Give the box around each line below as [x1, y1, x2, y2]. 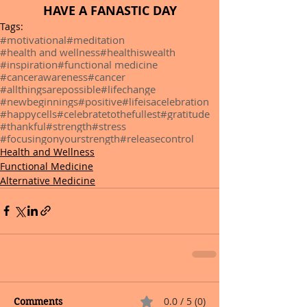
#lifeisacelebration [122, 94, 209, 108]
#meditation [66, 32, 125, 47]
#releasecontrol [120, 131, 194, 145]
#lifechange [101, 82, 156, 96]
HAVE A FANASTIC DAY [42, 1, 177, 19]
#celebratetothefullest [57, 106, 160, 121]
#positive [78, 94, 122, 108]
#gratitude [160, 106, 210, 121]
